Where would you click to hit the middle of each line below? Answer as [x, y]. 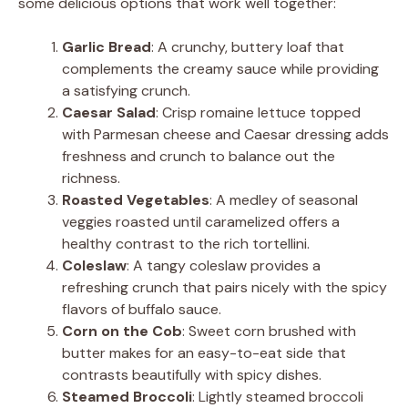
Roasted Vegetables [136, 199]
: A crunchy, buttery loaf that [248, 46]
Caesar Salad [109, 112]
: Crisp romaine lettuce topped [258, 112]
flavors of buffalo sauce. [142, 309]
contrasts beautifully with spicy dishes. [192, 374]
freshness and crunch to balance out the [199, 156]
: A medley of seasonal [284, 199]
